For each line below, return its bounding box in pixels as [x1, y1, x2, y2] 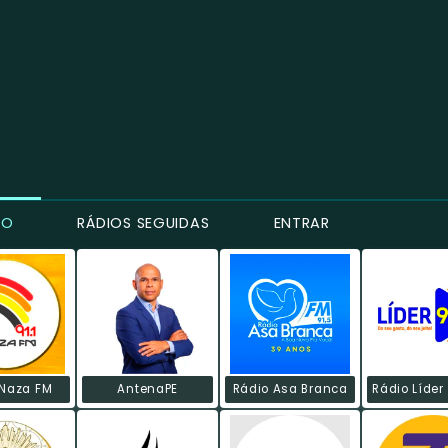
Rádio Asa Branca [232, 381, 348, 398]
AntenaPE [117, 381, 178, 398]
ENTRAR [268, 212, 330, 233]
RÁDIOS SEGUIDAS [72, 212, 210, 233]
